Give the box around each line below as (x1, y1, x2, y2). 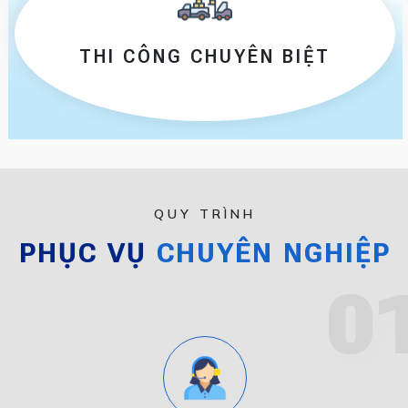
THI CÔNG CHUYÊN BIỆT (79, 46, 331, 68)
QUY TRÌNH (153, 206, 256, 223)
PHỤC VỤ (18, 237, 157, 270)
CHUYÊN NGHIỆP (156, 237, 391, 270)
